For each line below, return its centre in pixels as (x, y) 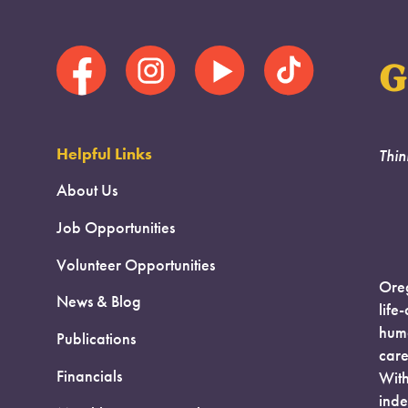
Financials (89, 377)
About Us (87, 190)
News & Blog (98, 302)
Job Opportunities (115, 227)
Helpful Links (104, 154)
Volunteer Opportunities (135, 265)
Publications (96, 339)
